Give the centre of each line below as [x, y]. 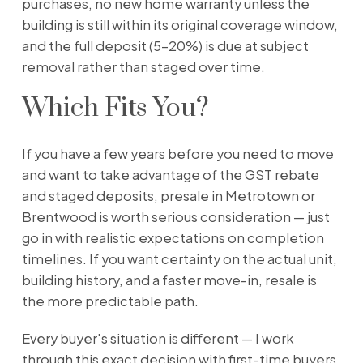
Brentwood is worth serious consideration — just [175, 217]
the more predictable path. [110, 301]
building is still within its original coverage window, [179, 25]
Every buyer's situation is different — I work [158, 338]
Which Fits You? [115, 109]
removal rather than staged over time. [143, 67]
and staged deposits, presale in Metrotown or [168, 196]
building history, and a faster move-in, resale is [169, 280]
